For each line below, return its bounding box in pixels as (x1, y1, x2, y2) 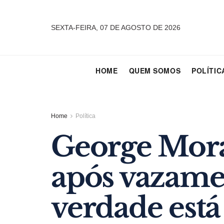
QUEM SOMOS (128, 65, 181, 75)
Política (75, 112, 95, 119)
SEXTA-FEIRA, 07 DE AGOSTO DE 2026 (51, 23, 180, 31)
